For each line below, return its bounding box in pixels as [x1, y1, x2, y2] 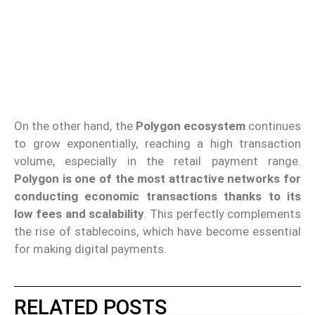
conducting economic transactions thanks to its [14, 188, 301, 203]
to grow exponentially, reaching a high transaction [14, 136, 301, 150]
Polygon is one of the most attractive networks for [14, 171, 301, 186]
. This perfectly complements [144, 206, 301, 221]
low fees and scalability [14, 206, 144, 221]
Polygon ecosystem [135, 118, 245, 133]
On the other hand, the [14, 118, 136, 133]
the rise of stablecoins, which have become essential [14, 224, 301, 238]
